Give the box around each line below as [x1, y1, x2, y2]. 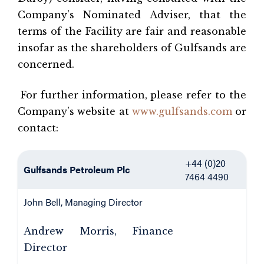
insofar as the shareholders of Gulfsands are [18, 42, 246, 54]
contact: [18, 122, 58, 134]
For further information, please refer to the [20, 89, 247, 101]
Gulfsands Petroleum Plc [24, 163, 130, 176]
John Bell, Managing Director [24, 195, 143, 209]
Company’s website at [18, 105, 132, 117]
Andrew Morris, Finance [24, 225, 173, 237]
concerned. [18, 58, 74, 70]
